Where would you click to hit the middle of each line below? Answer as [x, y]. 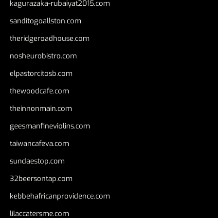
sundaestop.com [37, 161]
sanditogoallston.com [45, 21]
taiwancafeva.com [39, 144]
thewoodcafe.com [39, 91]
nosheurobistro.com [43, 56]
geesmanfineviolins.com [50, 126]
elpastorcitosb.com [41, 74]
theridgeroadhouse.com [50, 39]
